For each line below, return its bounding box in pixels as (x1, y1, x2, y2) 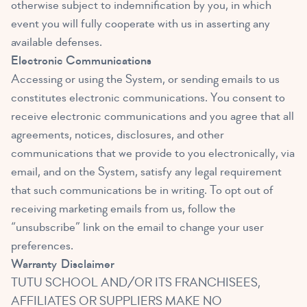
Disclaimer (57, 256, 114, 273)
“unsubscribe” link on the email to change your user (11, 219, 264, 236)
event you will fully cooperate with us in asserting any (11, 16, 270, 32)
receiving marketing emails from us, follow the (11, 201, 236, 217)
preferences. (11, 238, 73, 254)
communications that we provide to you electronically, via (11, 145, 295, 162)
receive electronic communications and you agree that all (11, 108, 294, 125)
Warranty (11, 256, 57, 273)
